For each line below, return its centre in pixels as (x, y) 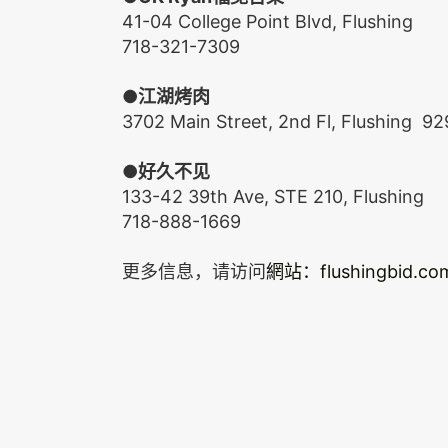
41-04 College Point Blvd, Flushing (267, 21)
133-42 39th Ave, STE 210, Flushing (273, 196)
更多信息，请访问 (194, 271)
